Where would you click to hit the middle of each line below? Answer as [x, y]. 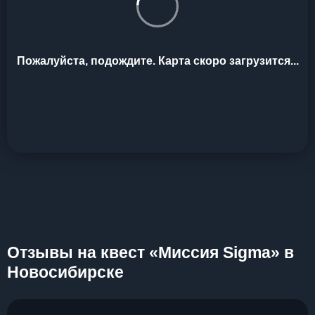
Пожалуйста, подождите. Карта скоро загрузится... [157, 61]
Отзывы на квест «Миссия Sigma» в [150, 252]
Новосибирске [65, 272]
